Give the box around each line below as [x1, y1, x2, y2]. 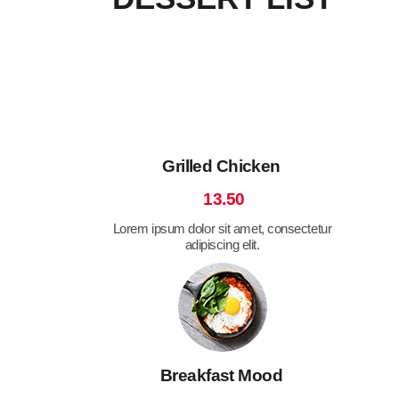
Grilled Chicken [162, 156, 281, 175]
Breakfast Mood [159, 365, 283, 385]
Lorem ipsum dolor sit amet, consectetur [112, 220, 332, 236]
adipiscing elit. [184, 236, 260, 252]
